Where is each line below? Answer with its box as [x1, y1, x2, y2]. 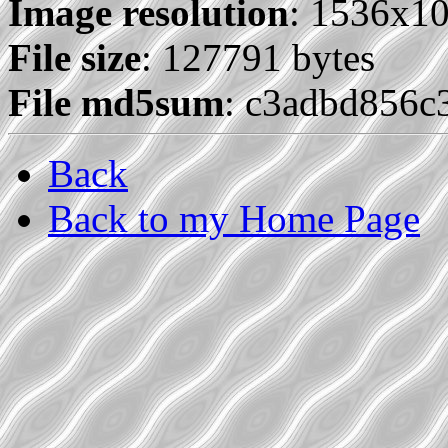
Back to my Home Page [48, 197, 420, 241]
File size [8, 36, 141, 80]
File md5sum [8, 81, 224, 125]
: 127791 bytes [141, 36, 375, 80]
